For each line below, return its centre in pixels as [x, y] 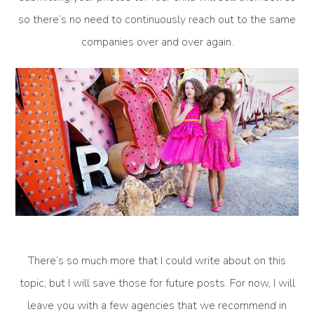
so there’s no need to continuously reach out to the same [157, 20]
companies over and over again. [157, 42]
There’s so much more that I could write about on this [157, 261]
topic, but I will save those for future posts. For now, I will [157, 284]
